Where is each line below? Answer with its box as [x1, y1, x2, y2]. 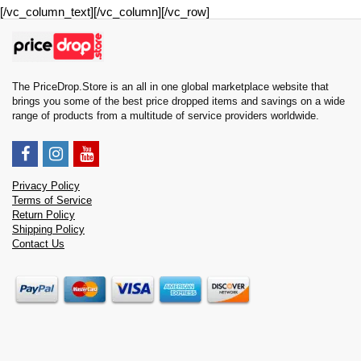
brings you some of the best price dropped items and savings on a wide [12, 96, 345, 108]
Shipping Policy [12, 224, 85, 236]
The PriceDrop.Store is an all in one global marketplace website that [12, 81, 329, 93]
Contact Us [12, 239, 64, 251]
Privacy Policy [12, 180, 80, 193]
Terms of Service [12, 195, 92, 207]
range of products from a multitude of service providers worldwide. [12, 110, 319, 122]
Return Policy [12, 210, 75, 222]
